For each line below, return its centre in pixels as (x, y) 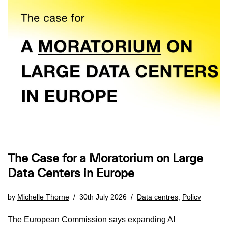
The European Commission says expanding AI (91, 220)
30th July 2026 (103, 197)
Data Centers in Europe (71, 174)
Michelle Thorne (43, 197)
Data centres (158, 197)
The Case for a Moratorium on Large (105, 159)
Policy (192, 197)
